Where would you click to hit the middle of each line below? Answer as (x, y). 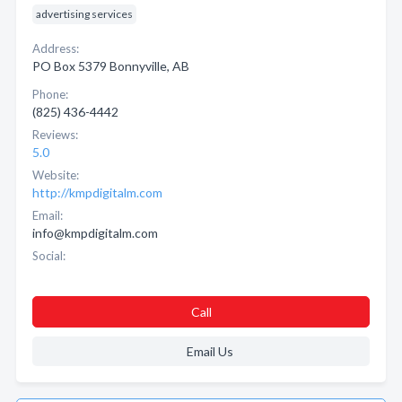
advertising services (84, 14)
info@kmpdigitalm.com (95, 233)
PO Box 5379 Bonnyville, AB (111, 66)
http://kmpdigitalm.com (97, 192)
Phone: (50, 94)
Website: (56, 175)
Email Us (210, 351)
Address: (56, 48)
